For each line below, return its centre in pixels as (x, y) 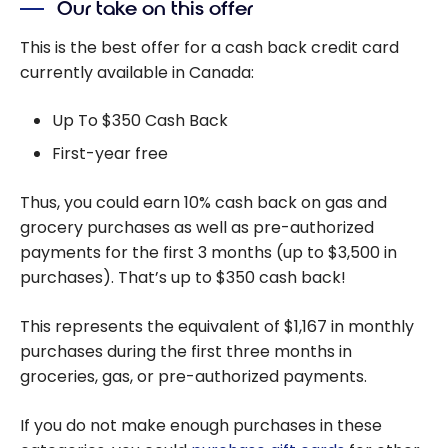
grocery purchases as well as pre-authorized (197, 228)
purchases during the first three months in (186, 352)
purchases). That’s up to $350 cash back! (183, 278)
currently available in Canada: (137, 72)
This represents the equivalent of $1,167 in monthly (217, 327)
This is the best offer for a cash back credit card (209, 47)
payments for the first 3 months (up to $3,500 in (208, 253)
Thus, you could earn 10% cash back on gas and (203, 203)
